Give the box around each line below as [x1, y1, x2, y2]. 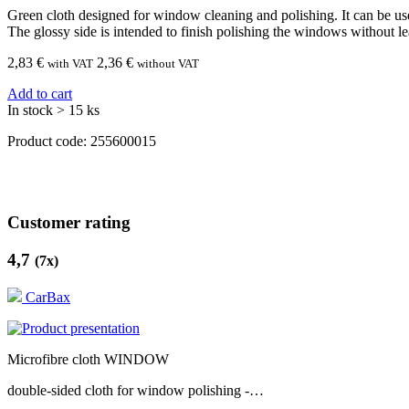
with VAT [47, 57, 93, 71]
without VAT [137, 57, 199, 71]
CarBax [26, 288, 70, 305]
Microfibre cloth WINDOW [7, 351, 169, 367]
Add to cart [7, 86, 72, 102]
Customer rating [7, 213, 131, 233]
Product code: [7, 133, 90, 150]
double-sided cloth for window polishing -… [7, 382, 264, 398]
